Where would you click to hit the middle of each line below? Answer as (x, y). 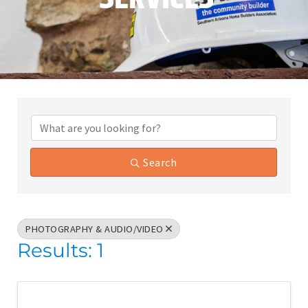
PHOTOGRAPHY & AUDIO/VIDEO (95, 229)
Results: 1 (60, 251)
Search (160, 163)
